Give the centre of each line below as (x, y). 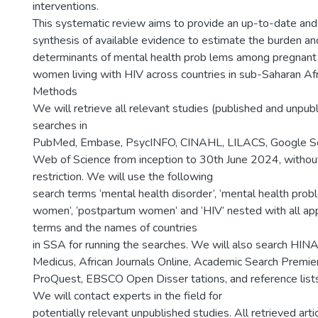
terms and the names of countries (115, 228)
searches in (60, 126)
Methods (55, 92)
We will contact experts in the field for (127, 296)
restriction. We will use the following (123, 177)
